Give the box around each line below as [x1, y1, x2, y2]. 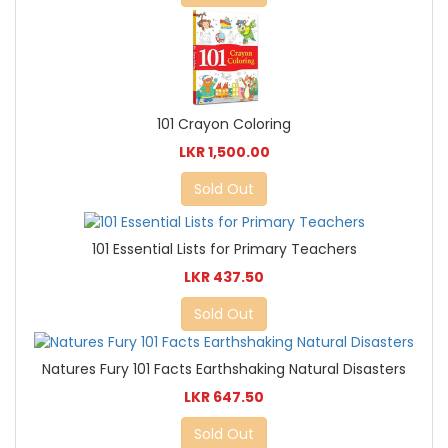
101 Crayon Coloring [157, 113, 291, 134]
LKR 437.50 [184, 266, 264, 287]
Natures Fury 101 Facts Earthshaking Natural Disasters [42, 358, 406, 379]
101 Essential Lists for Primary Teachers [91, 238, 357, 259]
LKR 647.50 [184, 386, 264, 407]
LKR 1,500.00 [178, 141, 270, 162]
